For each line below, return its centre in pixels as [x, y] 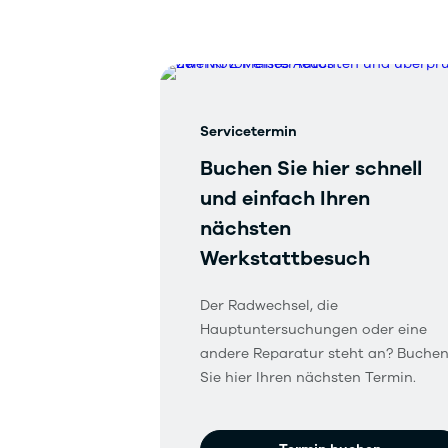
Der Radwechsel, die [269, 305]
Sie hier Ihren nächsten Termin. [308, 377]
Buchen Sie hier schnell [311, 168]
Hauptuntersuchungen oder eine [313, 329]
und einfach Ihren [285, 198]
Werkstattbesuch [285, 258]
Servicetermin [248, 131]
